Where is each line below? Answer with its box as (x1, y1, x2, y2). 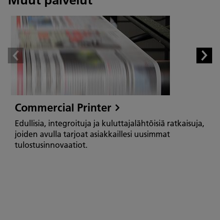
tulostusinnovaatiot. (15, 139, 87, 150)
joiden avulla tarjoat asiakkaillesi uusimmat (15, 129, 170, 139)
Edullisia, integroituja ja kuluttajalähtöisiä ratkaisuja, (15, 118, 204, 128)
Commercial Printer (15, 101, 111, 114)
